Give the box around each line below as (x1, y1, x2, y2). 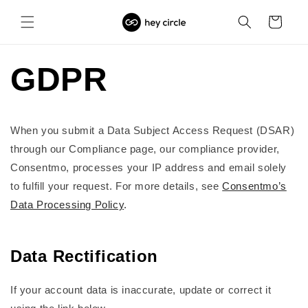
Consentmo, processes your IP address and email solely (10, 162, 287, 173)
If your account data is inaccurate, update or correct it (10, 283, 272, 296)
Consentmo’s (222, 180, 287, 192)
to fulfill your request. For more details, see (10, 180, 223, 192)
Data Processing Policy (10, 199, 124, 210)
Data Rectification (10, 246, 158, 265)
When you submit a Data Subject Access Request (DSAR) (10, 124, 295, 136)
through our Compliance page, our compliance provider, (10, 143, 280, 155)
